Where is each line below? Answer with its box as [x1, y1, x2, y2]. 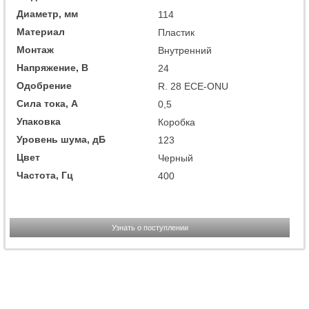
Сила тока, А [17, 98, 78, 109]
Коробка [158, 117, 195, 128]
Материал [17, 26, 65, 37]
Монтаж [17, 44, 54, 55]
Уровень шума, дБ [17, 134, 106, 145]
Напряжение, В [17, 62, 88, 73]
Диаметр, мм [17, 8, 78, 19]
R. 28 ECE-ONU [158, 81, 228, 92]
